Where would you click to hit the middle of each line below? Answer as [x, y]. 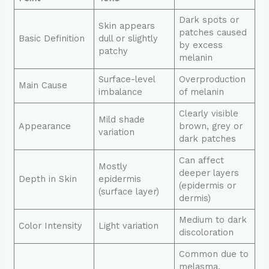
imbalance [121, 92]
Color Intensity [51, 225]
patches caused [213, 32]
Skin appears [127, 26]
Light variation [129, 225]
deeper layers [209, 173]
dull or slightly [128, 38]
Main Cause [43, 85]
